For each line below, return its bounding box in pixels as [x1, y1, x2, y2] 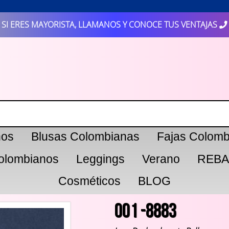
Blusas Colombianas [31, 130, 140, 143]
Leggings [76, 152, 125, 166]
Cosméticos [58, 174, 121, 188]
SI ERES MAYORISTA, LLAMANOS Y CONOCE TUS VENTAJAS [1, 19, 217, 31]
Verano [142, 152, 180, 166]
